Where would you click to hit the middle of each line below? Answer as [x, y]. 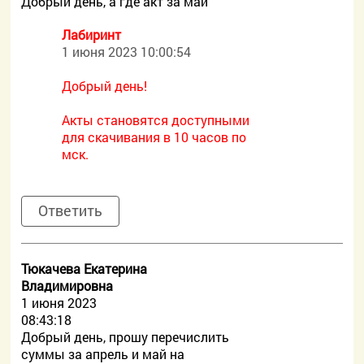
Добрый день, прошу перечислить [126, 337]
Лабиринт [92, 35]
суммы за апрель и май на [103, 354]
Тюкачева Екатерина [84, 269]
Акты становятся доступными [156, 120]
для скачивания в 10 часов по [154, 137]
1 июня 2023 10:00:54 [127, 52]
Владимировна [67, 286]
